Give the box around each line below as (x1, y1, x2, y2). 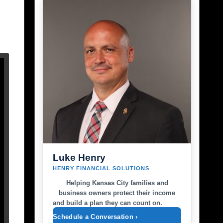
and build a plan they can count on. (53, 199, 162, 207)
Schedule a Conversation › (53, 213, 138, 221)
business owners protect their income (59, 189, 175, 197)
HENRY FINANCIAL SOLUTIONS (53, 165, 149, 171)
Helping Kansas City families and (66, 179, 168, 187)
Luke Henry (53, 152, 106, 163)
